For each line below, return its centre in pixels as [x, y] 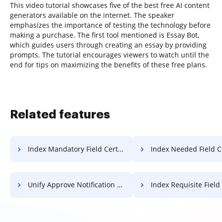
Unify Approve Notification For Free [72, 184]
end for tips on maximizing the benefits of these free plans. [109, 64]
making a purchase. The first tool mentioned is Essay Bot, [105, 35]
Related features [60, 114]
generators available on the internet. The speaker [92, 15]
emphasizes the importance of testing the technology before [110, 25]
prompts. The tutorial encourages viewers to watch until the [110, 55]
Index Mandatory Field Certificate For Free [73, 149]
